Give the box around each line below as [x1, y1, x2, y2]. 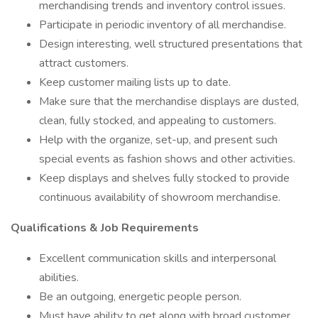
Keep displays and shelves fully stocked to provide [39, 170, 290, 186]
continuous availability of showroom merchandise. [39, 190, 280, 205]
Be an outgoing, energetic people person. [39, 289, 241, 305]
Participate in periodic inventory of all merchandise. [39, 17, 286, 33]
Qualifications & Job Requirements [11, 220, 199, 236]
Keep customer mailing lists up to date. [39, 75, 231, 90]
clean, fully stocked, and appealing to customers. [39, 113, 276, 128]
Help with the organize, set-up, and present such [39, 132, 278, 148]
